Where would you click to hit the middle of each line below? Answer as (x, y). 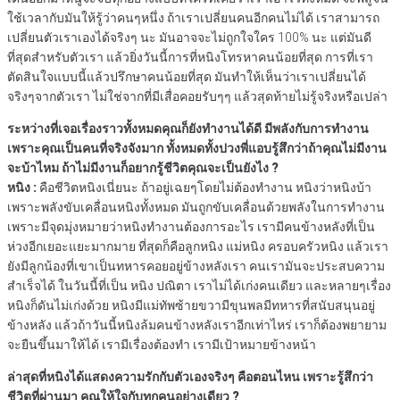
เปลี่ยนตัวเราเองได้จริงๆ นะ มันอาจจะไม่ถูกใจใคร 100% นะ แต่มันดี (189, 38)
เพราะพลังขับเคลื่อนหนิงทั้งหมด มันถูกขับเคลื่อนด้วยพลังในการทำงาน (196, 208)
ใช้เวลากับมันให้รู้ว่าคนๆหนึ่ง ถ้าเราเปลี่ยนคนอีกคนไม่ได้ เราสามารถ (193, 18)
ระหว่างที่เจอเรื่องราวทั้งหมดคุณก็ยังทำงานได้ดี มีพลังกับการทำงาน (188, 129)
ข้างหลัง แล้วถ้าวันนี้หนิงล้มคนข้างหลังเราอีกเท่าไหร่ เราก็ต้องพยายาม (197, 325)
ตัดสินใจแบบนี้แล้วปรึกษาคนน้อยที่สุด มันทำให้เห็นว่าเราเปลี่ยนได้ (187, 77)
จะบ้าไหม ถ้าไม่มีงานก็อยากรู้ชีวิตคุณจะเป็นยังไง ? (143, 168)
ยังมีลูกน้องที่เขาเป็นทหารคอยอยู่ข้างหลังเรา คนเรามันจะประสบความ (196, 267)
